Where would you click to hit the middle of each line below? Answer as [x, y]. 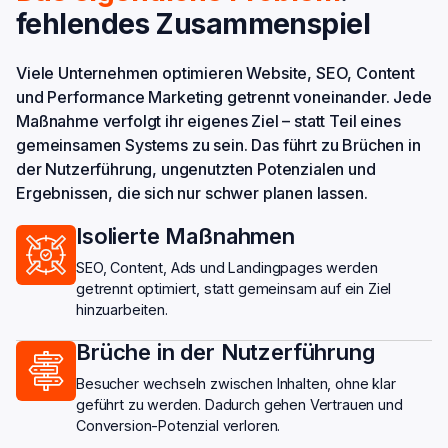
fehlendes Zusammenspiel [193, 24]
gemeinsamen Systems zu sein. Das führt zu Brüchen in [218, 145]
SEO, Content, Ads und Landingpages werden [227, 268]
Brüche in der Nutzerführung [225, 352]
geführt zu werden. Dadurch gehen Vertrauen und [239, 405]
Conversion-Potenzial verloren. [178, 426]
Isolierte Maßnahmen [185, 236]
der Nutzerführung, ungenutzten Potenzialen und [196, 169]
